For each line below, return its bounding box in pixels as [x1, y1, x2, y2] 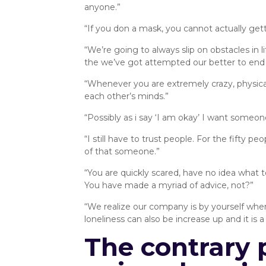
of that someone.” [84, 146, 160, 157]
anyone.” [84, 2, 121, 12]
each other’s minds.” [84, 91, 169, 102]
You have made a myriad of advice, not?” [84, 180, 254, 191]
